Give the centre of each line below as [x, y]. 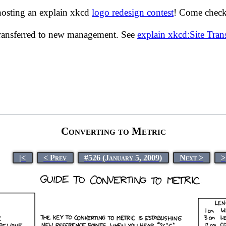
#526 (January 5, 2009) [123, 157]
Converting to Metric [113, 131]
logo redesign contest [133, 12]
